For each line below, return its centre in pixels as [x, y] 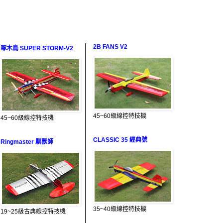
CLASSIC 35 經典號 [120, 140]
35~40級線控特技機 [120, 209]
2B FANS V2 [110, 47]
